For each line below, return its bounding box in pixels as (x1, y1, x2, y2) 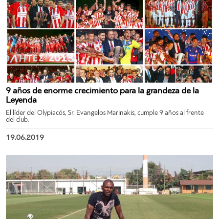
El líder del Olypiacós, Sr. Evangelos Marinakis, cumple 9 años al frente (6, 109, 204, 117)
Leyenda (6, 96, 37, 105)
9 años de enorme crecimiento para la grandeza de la (6, 87, 199, 96)
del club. (6, 116, 29, 124)
